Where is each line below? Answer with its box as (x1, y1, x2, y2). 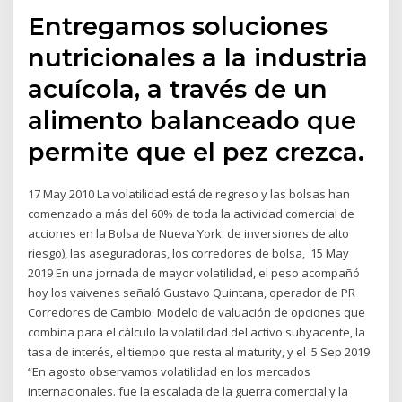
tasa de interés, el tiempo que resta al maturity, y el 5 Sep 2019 (28, 343, 371, 360)
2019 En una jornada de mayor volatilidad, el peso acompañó (28, 264, 361, 281)
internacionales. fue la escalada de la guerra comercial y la (28, 382, 349, 399)
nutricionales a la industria (28, 41, 369, 73)
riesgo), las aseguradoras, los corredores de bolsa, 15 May (28, 244, 350, 261)
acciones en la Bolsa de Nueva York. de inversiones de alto (28, 224, 350, 241)
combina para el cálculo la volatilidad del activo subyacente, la (28, 323, 366, 340)
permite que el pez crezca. (28, 135, 365, 167)
